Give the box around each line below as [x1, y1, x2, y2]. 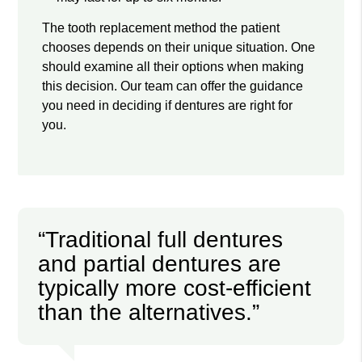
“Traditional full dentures [38, 226, 284, 252]
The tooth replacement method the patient [42, 20, 280, 35]
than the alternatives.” [38, 299, 260, 325]
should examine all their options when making [42, 59, 305, 74]
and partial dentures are [38, 250, 282, 276]
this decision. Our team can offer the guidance [42, 78, 304, 93]
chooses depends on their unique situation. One [42, 40, 316, 54]
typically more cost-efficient [38, 275, 312, 301]
